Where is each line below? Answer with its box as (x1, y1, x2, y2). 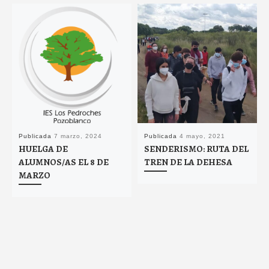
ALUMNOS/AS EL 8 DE (18, 156, 109, 168)
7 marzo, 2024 (53, 132, 102, 139)
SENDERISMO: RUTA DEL (144, 142, 249, 155)
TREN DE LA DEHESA (144, 156, 232, 168)
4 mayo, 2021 (179, 132, 225, 139)
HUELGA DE (18, 142, 68, 155)
